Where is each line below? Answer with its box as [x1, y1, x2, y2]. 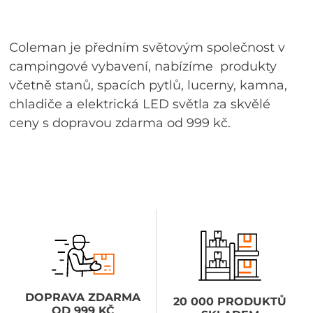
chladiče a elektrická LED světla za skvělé [9, 96, 271, 112]
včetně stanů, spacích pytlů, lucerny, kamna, [9, 77, 288, 93]
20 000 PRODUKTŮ [173, 294, 287, 308]
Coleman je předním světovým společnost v [9, 39, 286, 55]
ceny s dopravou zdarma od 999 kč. [9, 115, 235, 131]
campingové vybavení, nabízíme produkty [9, 58, 277, 74]
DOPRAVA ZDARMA [25, 290, 141, 304]
